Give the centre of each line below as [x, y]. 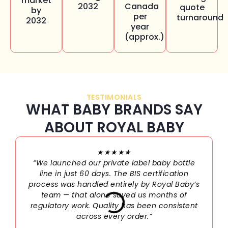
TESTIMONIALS [114, 97]
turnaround [200, 17]
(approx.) [145, 37]
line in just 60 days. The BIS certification [114, 173]
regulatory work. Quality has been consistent [114, 205]
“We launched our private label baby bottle [114, 163]
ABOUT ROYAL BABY [114, 127]
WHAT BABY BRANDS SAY [114, 109]
